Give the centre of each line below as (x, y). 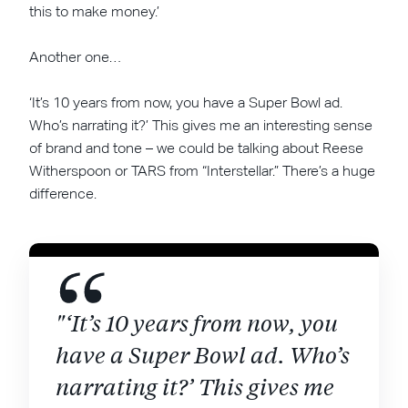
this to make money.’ (95, 12)
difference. (63, 194)
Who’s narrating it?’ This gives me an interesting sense (201, 126)
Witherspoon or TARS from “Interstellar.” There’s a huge (203, 171)
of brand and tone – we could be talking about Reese (197, 148)
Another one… (76, 57)
